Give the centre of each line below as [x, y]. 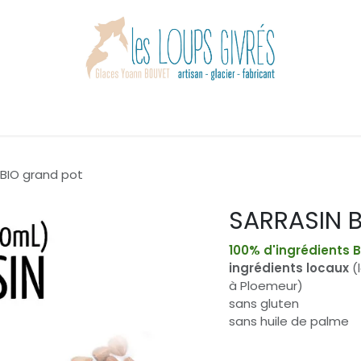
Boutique [86, 112]
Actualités [263, 112]
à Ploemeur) [266, 286]
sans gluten [264, 304]
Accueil [25, 112]
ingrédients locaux [289, 268]
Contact [332, 112]
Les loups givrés [172, 112]
